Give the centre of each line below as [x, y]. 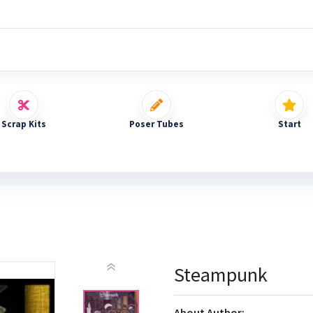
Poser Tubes [156, 124]
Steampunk [221, 275]
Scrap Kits [24, 124]
